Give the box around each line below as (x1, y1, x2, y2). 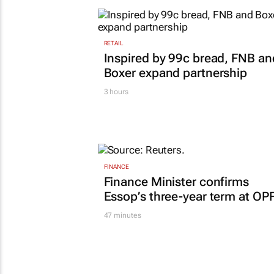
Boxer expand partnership (103, 129, 248, 144)
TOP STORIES (97, 50, 179, 64)
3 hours (103, 151, 128, 160)
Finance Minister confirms (103, 237, 249, 253)
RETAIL (103, 103, 124, 111)
